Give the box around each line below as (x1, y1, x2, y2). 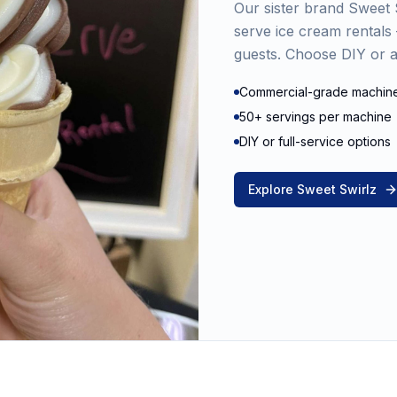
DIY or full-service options (239, 134, 391, 150)
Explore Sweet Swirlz (248, 182, 377, 198)
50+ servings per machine (239, 109, 392, 125)
